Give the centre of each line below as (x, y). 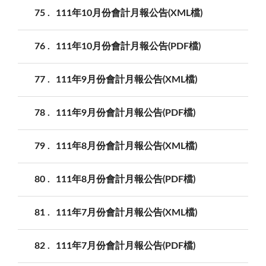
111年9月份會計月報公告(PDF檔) (126, 113)
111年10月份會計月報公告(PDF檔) (128, 46)
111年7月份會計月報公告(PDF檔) (126, 246)
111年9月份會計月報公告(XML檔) (126, 79)
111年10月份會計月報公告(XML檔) (129, 13)
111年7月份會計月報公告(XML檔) (126, 212)
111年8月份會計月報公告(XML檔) (126, 146)
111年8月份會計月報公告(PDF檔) (126, 179)
